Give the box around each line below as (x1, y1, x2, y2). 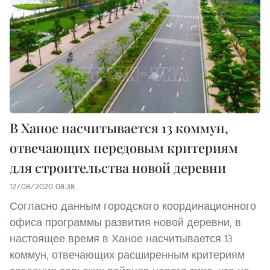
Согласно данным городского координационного (10, 199, 256, 213)
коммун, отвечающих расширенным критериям (10, 248, 245, 262)
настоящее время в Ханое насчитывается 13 (10, 231, 232, 246)
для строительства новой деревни (10, 159, 226, 177)
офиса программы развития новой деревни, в (10, 215, 241, 230)
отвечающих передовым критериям (10, 139, 238, 157)
